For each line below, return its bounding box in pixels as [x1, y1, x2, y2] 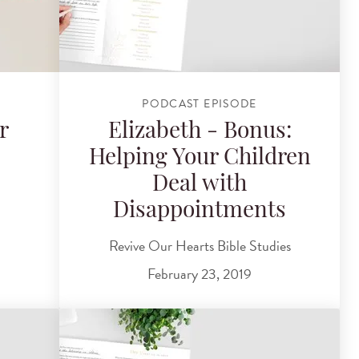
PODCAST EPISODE [142, 95, 257, 112]
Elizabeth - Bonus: [107, 121, 292, 144]
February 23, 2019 [147, 263, 252, 285]
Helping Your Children [88, 147, 311, 171]
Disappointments [113, 200, 286, 224]
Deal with [152, 174, 247, 197]
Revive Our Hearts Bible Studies [108, 234, 291, 256]
